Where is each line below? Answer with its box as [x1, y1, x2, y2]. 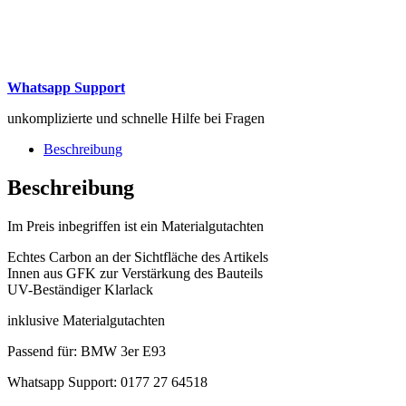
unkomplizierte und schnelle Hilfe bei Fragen [7, 110, 265, 126]
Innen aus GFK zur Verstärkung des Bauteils [7, 265, 263, 281]
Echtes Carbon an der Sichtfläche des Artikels [7, 248, 268, 265]
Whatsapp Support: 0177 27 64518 [7, 373, 208, 390]
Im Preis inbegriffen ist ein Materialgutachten [7, 217, 264, 234]
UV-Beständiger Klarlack [7, 281, 153, 297]
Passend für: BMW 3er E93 [7, 343, 166, 359]
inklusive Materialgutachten [7, 312, 165, 328]
